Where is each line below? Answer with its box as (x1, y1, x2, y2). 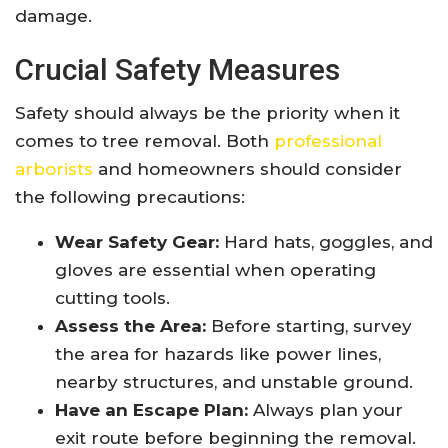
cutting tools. (55, 288, 170, 309)
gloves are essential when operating (55, 260, 376, 281)
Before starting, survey (206, 316, 412, 337)
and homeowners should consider (93, 159, 402, 180)
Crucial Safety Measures (15, 52, 340, 88)
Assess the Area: (55, 316, 206, 337)
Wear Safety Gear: (55, 232, 219, 253)
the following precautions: (15, 187, 245, 208)
